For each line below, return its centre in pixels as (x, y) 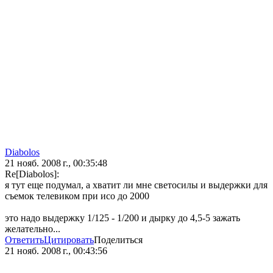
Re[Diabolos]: (32, 174)
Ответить (24, 240)
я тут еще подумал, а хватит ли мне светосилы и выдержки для (136, 185)
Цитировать (69, 240)
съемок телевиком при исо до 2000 (77, 196)
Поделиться (118, 240)
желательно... (33, 229)
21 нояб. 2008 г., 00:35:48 (56, 163)
